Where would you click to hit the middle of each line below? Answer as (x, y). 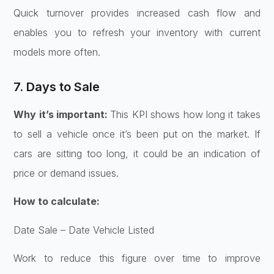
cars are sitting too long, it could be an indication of (137, 154)
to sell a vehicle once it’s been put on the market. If (137, 134)
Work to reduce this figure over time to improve (137, 258)
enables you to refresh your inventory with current (137, 32)
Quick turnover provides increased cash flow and (137, 13)
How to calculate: (57, 202)
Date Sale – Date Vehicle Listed (84, 230)
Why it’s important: (62, 114)
